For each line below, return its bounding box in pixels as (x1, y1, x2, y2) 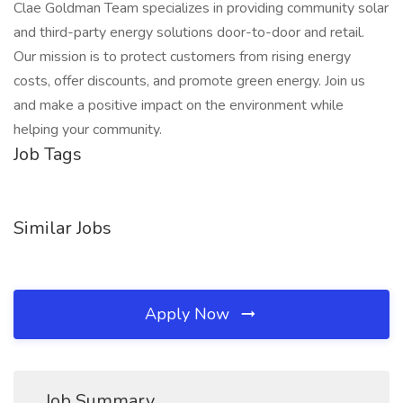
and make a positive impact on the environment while (13, 95, 344, 115)
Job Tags (13, 142, 82, 166)
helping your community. (13, 120, 162, 139)
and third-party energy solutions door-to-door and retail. (13, 22, 364, 42)
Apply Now (145, 303, 234, 325)
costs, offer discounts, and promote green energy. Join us (13, 71, 365, 91)
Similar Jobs (13, 216, 112, 240)
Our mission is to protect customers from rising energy (13, 47, 351, 67)
